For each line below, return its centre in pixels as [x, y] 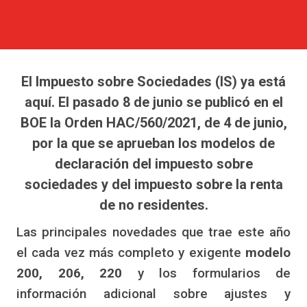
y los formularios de [206, 273]
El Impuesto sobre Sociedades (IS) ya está [153, 82]
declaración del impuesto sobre [153, 164]
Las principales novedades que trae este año [153, 232]
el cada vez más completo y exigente [131, 253]
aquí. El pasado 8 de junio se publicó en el [153, 102]
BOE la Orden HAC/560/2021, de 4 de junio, [153, 123]
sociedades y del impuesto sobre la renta [153, 185]
